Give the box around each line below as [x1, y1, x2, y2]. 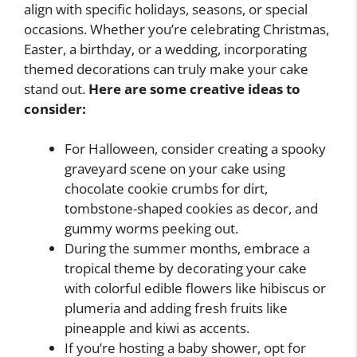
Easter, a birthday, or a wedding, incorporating [24, 39, 307, 58]
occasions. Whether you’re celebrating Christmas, [24, 19, 329, 38]
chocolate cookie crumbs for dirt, [65, 179, 268, 198]
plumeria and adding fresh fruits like [65, 299, 288, 318]
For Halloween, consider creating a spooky [65, 139, 326, 159]
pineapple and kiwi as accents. [65, 319, 249, 338]
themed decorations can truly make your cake [24, 59, 308, 78]
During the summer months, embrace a [65, 239, 310, 258]
